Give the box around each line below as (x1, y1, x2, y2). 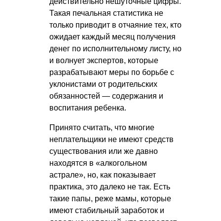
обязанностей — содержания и (49, 92, 163, 101)
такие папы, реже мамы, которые (49, 194, 171, 203)
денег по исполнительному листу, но (49, 44, 182, 53)
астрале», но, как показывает (49, 171, 156, 180)
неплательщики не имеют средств (49, 135, 174, 144)
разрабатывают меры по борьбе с (49, 68, 174, 77)
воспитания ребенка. (49, 104, 126, 112)
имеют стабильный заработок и (49, 206, 164, 215)
